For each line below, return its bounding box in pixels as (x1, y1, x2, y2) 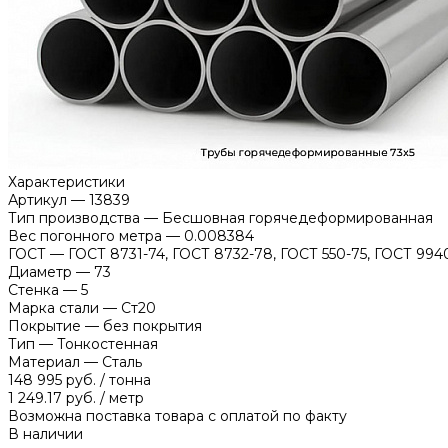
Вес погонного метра (8, 226, 162, 245)
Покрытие (8, 316, 81, 335)
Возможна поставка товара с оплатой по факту (8, 406, 347, 425)
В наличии (8, 424, 83, 443)
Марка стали (8, 298, 99, 317)
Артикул (8, 190, 67, 209)
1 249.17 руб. (8, 388, 100, 407)
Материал (8, 352, 80, 371)
